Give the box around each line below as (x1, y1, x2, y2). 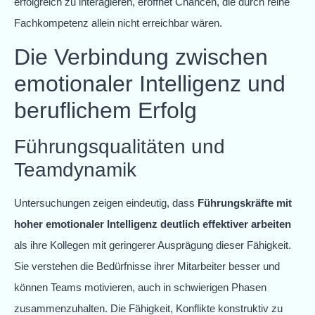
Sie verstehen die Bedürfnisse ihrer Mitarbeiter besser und (14, 260, 280, 272)
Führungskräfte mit (198, 197, 292, 209)
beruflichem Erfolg (14, 98, 197, 123)
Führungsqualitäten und (14, 136, 225, 157)
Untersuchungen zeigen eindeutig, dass (14, 197, 198, 209)
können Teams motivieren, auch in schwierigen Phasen (14, 281, 266, 293)
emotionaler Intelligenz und (14, 71, 285, 96)
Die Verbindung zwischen (14, 44, 268, 70)
